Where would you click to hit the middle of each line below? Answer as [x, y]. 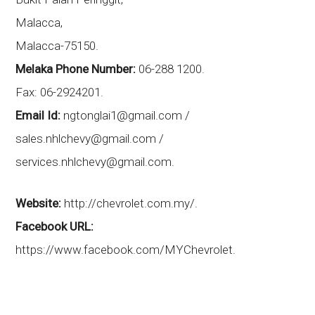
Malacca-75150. [57, 46]
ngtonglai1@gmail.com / [126, 115]
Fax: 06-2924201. [60, 92]
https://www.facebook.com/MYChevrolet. [126, 250]
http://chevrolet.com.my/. [130, 203]
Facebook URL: [55, 226]
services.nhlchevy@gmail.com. [95, 162]
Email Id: [38, 115]
